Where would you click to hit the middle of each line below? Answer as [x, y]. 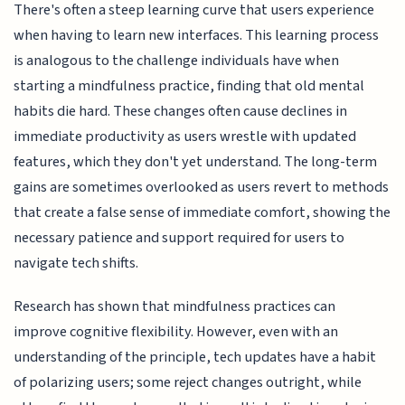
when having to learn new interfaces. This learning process [197, 35]
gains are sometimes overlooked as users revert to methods [202, 187]
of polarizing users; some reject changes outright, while [188, 382]
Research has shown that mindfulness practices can [175, 306]
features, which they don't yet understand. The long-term [196, 161]
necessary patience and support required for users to [179, 237]
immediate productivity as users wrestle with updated [185, 136]
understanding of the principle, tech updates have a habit [195, 357]
